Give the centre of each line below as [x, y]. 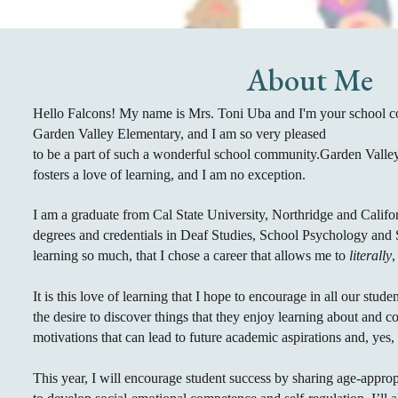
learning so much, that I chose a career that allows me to [189, 255]
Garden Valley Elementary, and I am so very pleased [181, 134]
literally [368, 255]
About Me [310, 80]
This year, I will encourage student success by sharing [184, 378]
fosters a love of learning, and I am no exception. [171, 175]
